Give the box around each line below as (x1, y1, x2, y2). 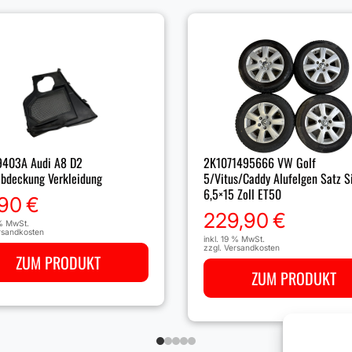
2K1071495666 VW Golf (203, 153, 316, 173)
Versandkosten (224, 243, 280, 253)
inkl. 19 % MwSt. (203, 234, 265, 244)
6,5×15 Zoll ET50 (203, 185, 281, 204)
